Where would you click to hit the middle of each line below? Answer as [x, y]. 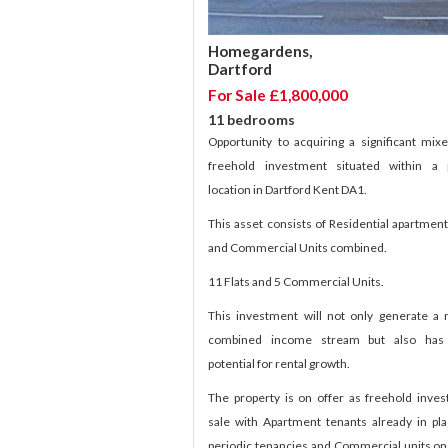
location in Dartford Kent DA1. [288, 190]
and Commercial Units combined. [298, 248]
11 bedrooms [252, 120]
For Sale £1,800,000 [278, 95]
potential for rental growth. [279, 364]
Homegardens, [260, 51]
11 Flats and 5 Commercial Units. [296, 282]
